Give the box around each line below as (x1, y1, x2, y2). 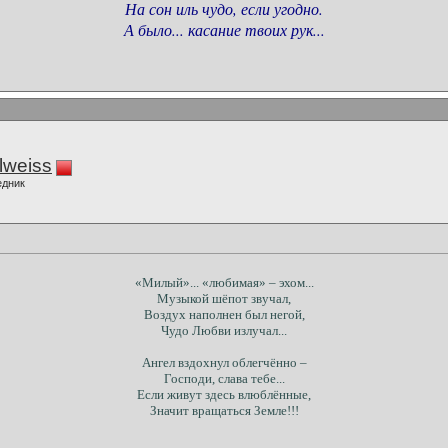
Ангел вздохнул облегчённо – (141, 355, 307, 371)
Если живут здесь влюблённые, (137, 387, 311, 403)
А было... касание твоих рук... (123, 19, 325, 41)
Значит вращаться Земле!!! (149, 403, 299, 419)
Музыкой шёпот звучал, (157, 291, 291, 307)
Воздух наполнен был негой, (143, 307, 305, 323)
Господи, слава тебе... (163, 371, 285, 387)
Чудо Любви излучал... (161, 323, 287, 339)
